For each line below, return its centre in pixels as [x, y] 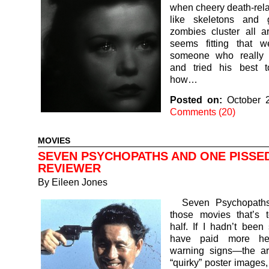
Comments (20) [203, 112]
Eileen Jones [80, 182]
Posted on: [196, 100]
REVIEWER [69, 168]
